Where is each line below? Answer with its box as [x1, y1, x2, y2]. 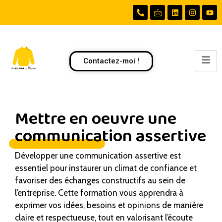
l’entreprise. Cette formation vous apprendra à [15, 188, 183, 198]
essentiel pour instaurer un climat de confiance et [15, 163, 197, 173]
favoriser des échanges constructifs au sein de [15, 175, 185, 186]
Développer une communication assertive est [15, 151, 181, 161]
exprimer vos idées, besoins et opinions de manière [15, 200, 203, 211]
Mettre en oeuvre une [15, 105, 176, 133]
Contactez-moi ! [83, 56, 139, 66]
